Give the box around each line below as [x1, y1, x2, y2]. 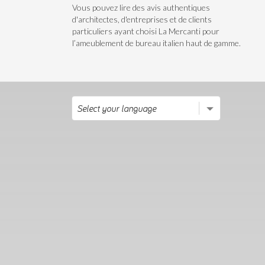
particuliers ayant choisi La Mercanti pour [72, 26, 219, 36]
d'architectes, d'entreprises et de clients [72, 14, 212, 24]
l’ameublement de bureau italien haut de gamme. [72, 38, 241, 48]
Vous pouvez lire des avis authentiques [72, 2, 210, 12]
